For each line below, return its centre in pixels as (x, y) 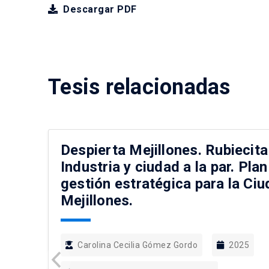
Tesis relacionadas (139, 87)
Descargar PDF (98, 9)
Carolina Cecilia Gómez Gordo (138, 245)
